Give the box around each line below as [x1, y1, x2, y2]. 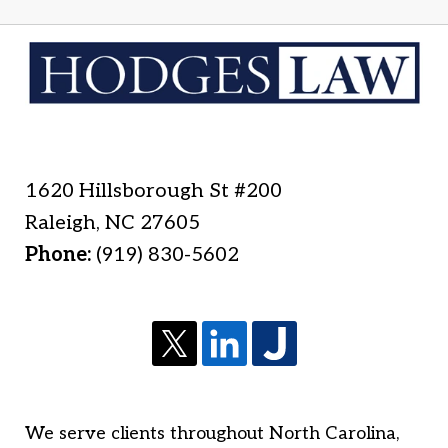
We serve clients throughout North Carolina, [25, 422, 400, 444]
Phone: [25, 242, 97, 267]
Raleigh [25, 210, 97, 235]
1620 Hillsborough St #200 [25, 178, 283, 203]
